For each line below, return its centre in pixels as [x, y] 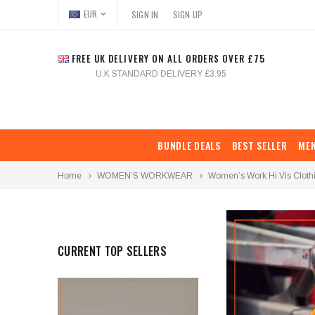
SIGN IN [145, 14]
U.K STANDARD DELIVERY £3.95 [161, 74]
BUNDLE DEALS [189, 145]
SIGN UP [188, 14]
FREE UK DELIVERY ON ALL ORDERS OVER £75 [167, 58]
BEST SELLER [259, 145]
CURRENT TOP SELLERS [112, 251]
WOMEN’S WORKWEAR [145, 175]
